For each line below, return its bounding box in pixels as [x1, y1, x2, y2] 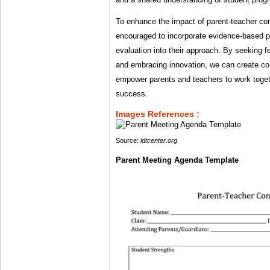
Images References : [116, 109, 199, 119]
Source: [116, 137, 140, 145]
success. [116, 89, 148, 99]
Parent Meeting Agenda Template [116, 155, 239, 165]
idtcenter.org [140, 137, 177, 145]
